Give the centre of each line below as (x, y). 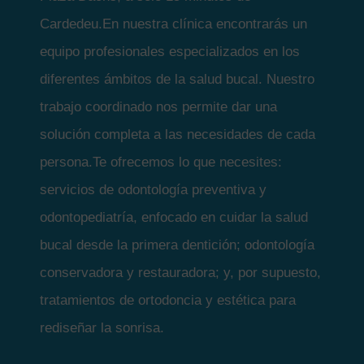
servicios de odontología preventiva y (154, 190)
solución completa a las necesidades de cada (178, 135)
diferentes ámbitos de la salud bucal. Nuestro (178, 80)
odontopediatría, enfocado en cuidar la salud (174, 218)
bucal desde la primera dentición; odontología (178, 245)
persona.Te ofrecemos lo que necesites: (161, 162)
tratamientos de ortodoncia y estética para (168, 301)
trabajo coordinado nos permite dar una (159, 107)
